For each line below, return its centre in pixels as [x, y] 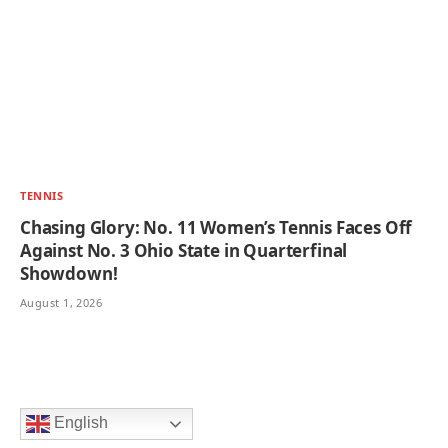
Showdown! [69, 273]
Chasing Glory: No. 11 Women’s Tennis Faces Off [216, 227]
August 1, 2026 [61, 302]
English [79, 422]
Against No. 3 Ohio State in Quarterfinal [184, 250]
